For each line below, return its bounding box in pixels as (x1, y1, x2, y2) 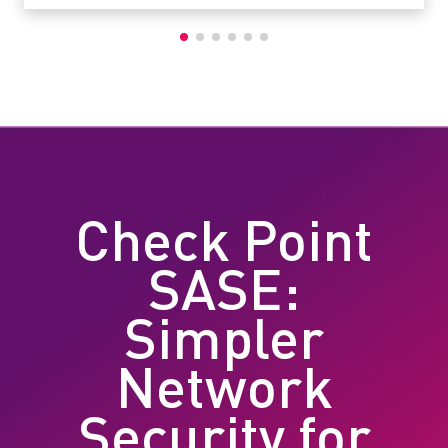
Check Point (75, 218, 373, 274)
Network (115, 365, 333, 421)
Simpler (124, 316, 324, 372)
